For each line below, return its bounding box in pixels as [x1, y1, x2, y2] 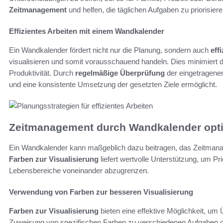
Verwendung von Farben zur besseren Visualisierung [9, 187, 193, 196]
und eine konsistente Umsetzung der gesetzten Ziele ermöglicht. [9, 80, 217, 89]
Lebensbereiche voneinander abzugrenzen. [9, 166, 149, 175]
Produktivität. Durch [9, 69, 75, 78]
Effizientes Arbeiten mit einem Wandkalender [9, 27, 164, 36]
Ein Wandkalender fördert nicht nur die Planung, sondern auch [9, 46, 211, 55]
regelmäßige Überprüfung [75, 69, 165, 78]
